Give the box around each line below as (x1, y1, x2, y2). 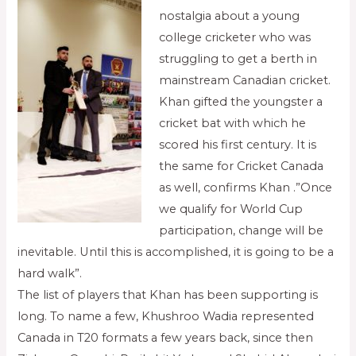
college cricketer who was (159, 30, 311, 45)
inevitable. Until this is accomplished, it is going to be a (17, 245, 335, 260)
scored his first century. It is (159, 137, 317, 153)
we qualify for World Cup (159, 202, 304, 217)
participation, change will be (159, 223, 324, 238)
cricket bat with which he (159, 116, 307, 131)
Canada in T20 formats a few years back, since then (17, 331, 314, 346)
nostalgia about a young (159, 9, 300, 24)
